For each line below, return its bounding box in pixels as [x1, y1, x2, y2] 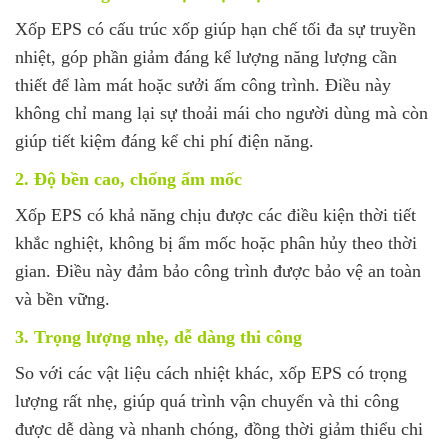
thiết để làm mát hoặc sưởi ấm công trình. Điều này [15, 74, 391, 95]
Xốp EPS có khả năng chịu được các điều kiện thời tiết [15, 204, 416, 225]
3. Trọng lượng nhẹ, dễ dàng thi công [15, 326, 302, 347]
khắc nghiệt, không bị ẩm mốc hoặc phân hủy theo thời [15, 232, 417, 253]
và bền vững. [15, 288, 110, 309]
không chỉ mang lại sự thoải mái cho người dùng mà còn [15, 102, 428, 123]
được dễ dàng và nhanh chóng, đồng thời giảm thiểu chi [15, 418, 423, 439]
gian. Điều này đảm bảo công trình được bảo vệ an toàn [15, 260, 421, 281]
